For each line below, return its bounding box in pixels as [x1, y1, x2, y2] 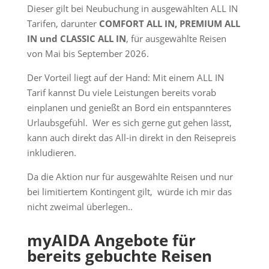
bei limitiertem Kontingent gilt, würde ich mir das [26, 186, 232, 198]
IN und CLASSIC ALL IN [26, 32, 126, 44]
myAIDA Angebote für [26, 229, 196, 251]
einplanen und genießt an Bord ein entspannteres [26, 101, 231, 113]
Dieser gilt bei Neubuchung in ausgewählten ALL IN [26, 2, 238, 14]
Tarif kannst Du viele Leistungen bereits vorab [26, 86, 216, 98]
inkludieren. [26, 147, 79, 159]
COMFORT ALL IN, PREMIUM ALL [98, 17, 240, 29]
